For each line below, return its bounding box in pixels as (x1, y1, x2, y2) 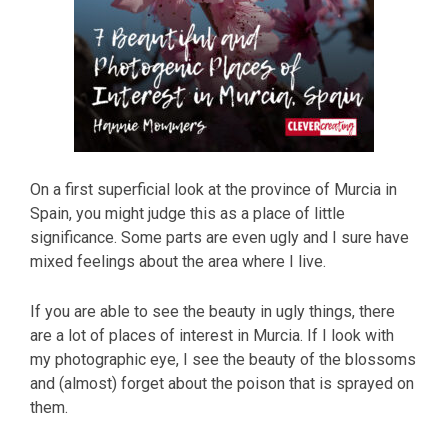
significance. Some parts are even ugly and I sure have (30, 228, 409, 247)
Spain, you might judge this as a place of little (30, 204, 345, 223)
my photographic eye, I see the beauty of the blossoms (30, 349, 416, 369)
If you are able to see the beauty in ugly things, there (30, 301, 395, 321)
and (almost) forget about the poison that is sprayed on (30, 373, 414, 393)
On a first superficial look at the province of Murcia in (30, 180, 397, 199)
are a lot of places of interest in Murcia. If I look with (30, 325, 394, 345)
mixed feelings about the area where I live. (30, 252, 326, 271)
